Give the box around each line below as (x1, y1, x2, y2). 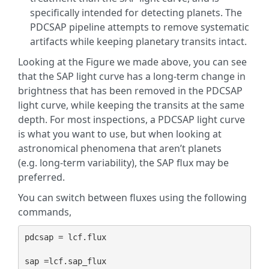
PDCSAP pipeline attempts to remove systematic (30, 20, 249, 34)
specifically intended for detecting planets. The (30, 5, 242, 19)
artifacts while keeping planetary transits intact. (30, 34, 247, 48)
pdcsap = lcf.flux (24, 232, 106, 243)
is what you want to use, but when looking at (18, 127, 222, 141)
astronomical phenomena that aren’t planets (18, 141, 222, 155)
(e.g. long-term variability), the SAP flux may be (18, 156, 229, 169)
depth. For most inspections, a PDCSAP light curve (18, 112, 245, 126)
